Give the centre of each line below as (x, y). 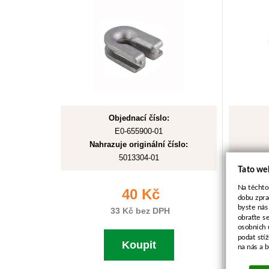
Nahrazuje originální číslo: (139, 144)
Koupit (139, 245)
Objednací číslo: (139, 118)
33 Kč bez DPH (139, 211)
